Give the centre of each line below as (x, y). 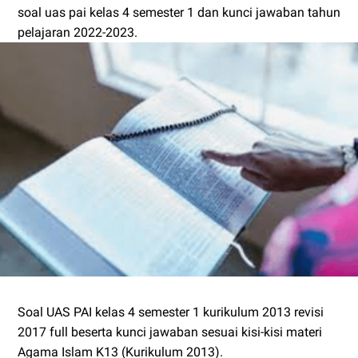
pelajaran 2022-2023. (78, 32)
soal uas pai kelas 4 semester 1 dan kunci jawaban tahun (179, 12)
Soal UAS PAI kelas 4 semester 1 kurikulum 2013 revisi (171, 312)
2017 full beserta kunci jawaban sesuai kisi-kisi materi (170, 332)
